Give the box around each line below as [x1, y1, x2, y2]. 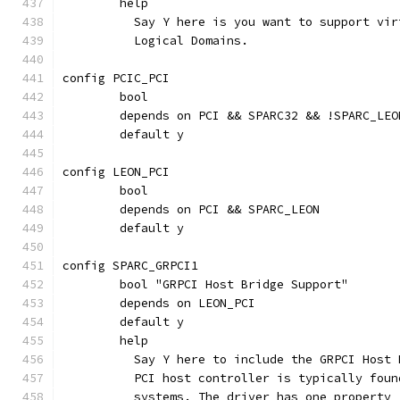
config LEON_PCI [62, 164, 170, 179]
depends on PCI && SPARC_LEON [120, 202, 320, 217]
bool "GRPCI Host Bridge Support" [120, 277, 348, 292]
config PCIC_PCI [62, 71, 170, 86]
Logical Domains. [120, 33, 248, 48]
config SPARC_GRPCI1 [62, 258, 198, 273]
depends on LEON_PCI [120, 296, 255, 311]
